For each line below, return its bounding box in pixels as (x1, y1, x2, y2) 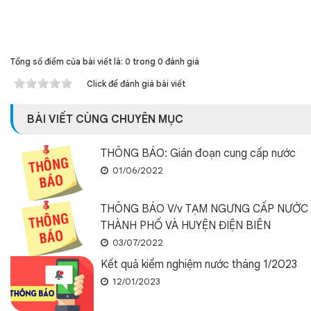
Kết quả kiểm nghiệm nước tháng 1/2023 (101, 258, 297, 271)
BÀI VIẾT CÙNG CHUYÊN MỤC (27, 112, 183, 126)
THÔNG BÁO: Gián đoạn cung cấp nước (101, 146, 296, 160)
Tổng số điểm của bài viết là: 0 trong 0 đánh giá (10, 56, 199, 67)
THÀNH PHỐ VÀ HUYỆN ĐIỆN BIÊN (101, 219, 271, 233)
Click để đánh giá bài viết (87, 78, 185, 89)
